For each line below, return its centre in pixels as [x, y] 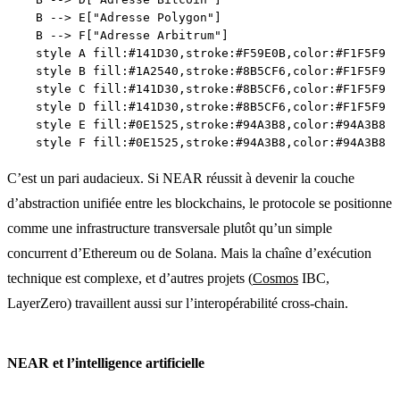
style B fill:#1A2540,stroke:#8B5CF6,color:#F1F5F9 [196, 71]
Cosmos [275, 278]
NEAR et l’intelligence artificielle [106, 362]
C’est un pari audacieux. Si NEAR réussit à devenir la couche [181, 178]
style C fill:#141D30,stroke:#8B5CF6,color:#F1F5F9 [196, 88]
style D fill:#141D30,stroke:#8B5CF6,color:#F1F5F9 [196, 106]
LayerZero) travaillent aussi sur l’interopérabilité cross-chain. [178, 303]
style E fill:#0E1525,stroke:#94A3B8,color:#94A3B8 [196, 124]
